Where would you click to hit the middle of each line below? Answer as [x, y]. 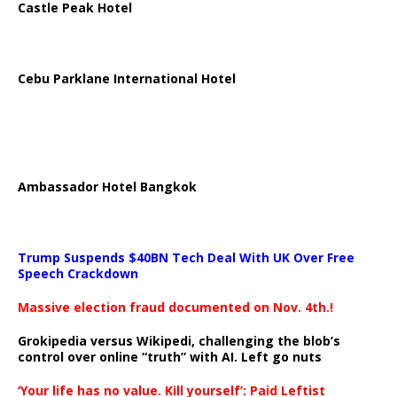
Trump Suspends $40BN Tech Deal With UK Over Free [186, 257]
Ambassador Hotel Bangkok [107, 187]
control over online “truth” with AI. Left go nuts [170, 357]
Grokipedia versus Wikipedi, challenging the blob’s [179, 341]
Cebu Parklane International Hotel [127, 78]
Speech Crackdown [78, 273]
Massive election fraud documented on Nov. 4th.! [175, 307]
